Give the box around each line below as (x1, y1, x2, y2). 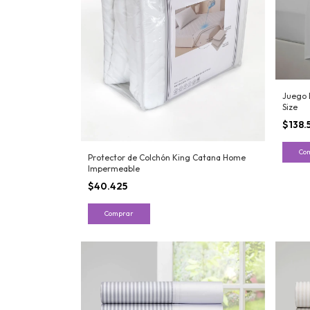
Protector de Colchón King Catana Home (88, 152, 246, 163)
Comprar (104, 208, 134, 218)
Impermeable (88, 163, 140, 174)
